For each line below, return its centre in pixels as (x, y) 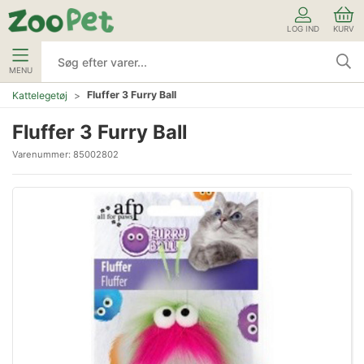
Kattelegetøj (40, 95)
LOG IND (303, 28)
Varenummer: (43, 154)
